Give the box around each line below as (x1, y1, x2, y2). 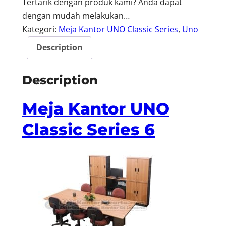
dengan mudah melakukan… (22, 10, 130, 22)
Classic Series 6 (22, 120, 155, 140)
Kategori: (22, 24, 59, 35)
